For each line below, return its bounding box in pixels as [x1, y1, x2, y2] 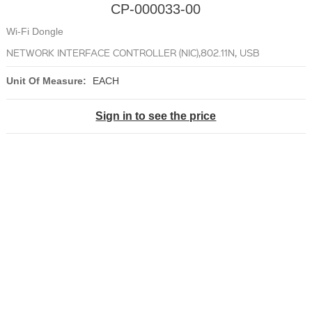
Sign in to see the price [95, 110, 217, 123]
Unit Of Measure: [6, 75, 87, 87]
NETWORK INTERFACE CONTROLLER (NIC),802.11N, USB [6, 46, 260, 59]
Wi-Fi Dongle [6, 26, 64, 38]
